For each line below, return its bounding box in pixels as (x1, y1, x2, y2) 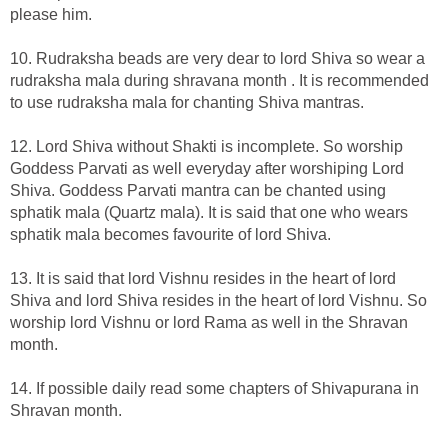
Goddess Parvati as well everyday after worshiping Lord (10, 159, 404, 177)
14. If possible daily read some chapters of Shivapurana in (10, 379, 419, 397)
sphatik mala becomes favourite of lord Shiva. (10, 225, 331, 243)
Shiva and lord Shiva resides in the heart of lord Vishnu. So (10, 291, 427, 309)
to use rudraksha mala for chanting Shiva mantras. (10, 93, 364, 111)
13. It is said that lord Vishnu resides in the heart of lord (10, 269, 396, 287)
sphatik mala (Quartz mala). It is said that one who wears (10, 203, 408, 221)
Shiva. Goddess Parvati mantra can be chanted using (10, 181, 386, 199)
